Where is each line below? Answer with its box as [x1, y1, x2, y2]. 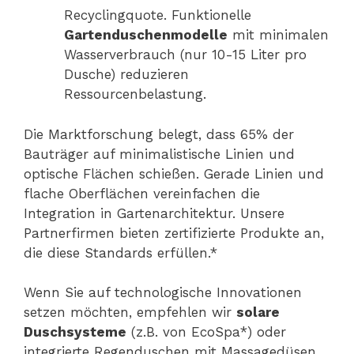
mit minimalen [228, 27, 329, 43]
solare [236, 304, 280, 321]
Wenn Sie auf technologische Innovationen [24, 284, 302, 301]
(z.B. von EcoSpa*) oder [126, 324, 286, 341]
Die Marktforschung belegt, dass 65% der [24, 126, 294, 142]
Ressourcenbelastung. [64, 86, 206, 103]
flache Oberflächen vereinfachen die [24, 185, 260, 201]
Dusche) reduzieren [64, 66, 189, 83]
